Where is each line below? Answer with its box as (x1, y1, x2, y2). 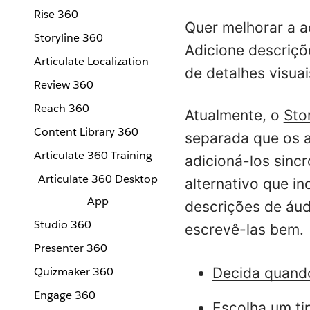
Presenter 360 (34, 241, 107, 255)
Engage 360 (34, 288, 95, 302)
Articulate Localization (34, 54, 149, 69)
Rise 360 (34, 7, 78, 21)
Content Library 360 (34, 125, 138, 139)
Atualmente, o (184, 107, 284, 124)
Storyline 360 (34, 30, 103, 45)
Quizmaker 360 (34, 264, 113, 279)
